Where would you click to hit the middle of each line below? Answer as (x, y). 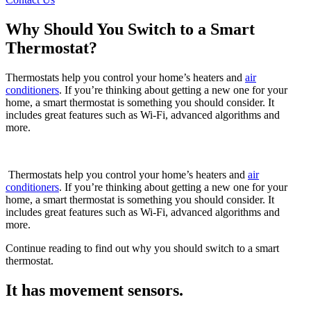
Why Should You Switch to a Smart (130, 30)
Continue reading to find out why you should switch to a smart (142, 249)
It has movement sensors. (96, 291)
